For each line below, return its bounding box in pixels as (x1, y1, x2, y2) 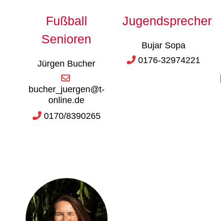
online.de (48, 95, 85, 105)
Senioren (41, 32, 92, 46)
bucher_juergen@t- (28, 84, 105, 94)
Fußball (45, 13, 87, 28)
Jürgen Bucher (37, 58, 96, 69)
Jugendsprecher (122, 13, 212, 28)
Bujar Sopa (141, 40, 185, 50)
